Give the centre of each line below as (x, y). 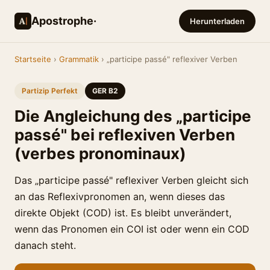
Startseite (33, 59)
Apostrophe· (64, 21)
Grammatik (79, 59)
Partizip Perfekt (50, 91)
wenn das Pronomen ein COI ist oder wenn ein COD (132, 229)
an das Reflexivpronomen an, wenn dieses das (120, 196)
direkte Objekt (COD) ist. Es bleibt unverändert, (123, 213)
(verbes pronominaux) (100, 153)
